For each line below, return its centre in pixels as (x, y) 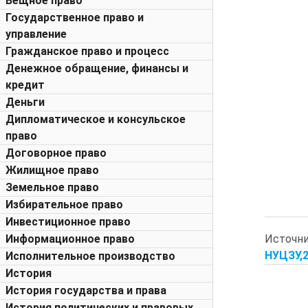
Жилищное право (52, 170)
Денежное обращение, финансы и (97, 68)
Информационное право (70, 239)
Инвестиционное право (68, 222)
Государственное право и (75, 18)
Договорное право (56, 153)
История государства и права (86, 290)
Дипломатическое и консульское (96, 119)
